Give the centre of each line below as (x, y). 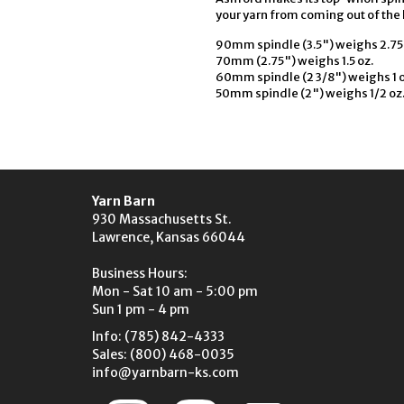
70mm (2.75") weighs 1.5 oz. (294, 61)
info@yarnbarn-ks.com (165, 372)
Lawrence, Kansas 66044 (169, 237)
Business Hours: (140, 273)
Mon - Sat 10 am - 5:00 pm (175, 291)
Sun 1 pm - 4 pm (141, 309)
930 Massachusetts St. (162, 219)
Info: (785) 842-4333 (158, 336)
